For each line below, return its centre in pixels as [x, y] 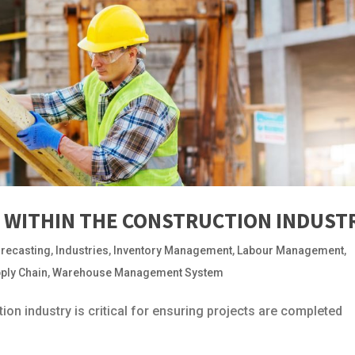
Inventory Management [173, 250]
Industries [82, 250]
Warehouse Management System [138, 272]
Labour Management [291, 250]
